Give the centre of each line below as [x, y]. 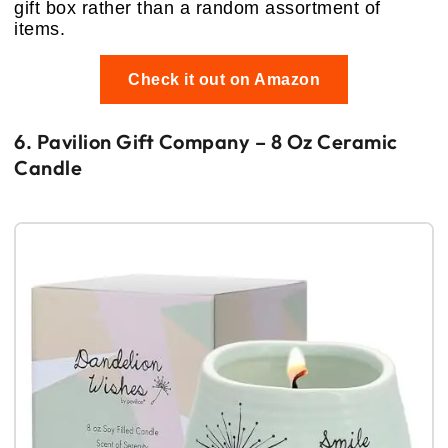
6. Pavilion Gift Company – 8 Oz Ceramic [206, 142]
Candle [48, 168]
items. [39, 29]
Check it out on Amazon [224, 80]
